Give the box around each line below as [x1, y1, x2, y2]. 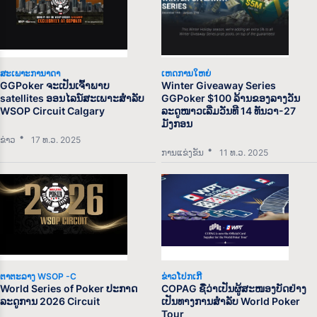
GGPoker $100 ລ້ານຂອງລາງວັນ [161, 92, 301, 105]
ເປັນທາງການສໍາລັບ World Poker [161, 295, 301, 308]
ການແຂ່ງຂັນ [161, 147, 204, 158]
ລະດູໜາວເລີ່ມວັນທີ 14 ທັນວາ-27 [161, 105, 296, 117]
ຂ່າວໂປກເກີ [161, 271, 202, 282]
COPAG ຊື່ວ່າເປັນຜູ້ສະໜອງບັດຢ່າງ [161, 282, 307, 295]
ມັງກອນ [161, 117, 193, 130]
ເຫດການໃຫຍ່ [161, 68, 212, 79]
